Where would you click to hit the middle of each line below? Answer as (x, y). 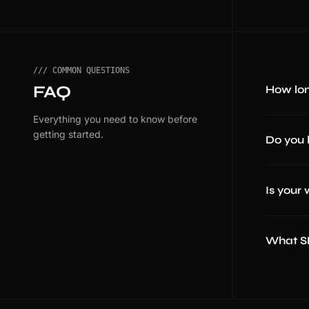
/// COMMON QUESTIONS (81, 70)
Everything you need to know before (115, 119)
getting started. (68, 134)
